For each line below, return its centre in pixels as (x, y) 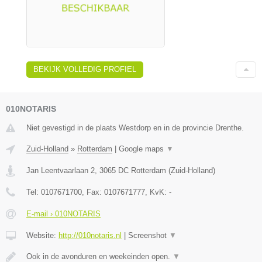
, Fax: (93, 192)
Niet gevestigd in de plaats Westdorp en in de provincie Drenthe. (135, 128)
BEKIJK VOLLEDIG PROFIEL (85, 70)
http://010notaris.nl (90, 236)
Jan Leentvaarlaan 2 (61, 171)
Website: (42, 236)
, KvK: (157, 192)
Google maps (142, 149)
